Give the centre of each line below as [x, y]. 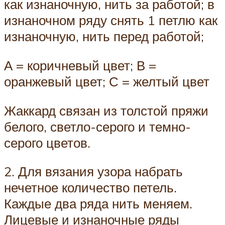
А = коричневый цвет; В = [80, 65]
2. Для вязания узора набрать [93, 172]
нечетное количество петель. [90, 188]
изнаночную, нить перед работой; [104, 36]
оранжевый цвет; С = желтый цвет [107, 81]
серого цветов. [47, 142]
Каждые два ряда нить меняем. [98, 204]
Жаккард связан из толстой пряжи [106, 110]
